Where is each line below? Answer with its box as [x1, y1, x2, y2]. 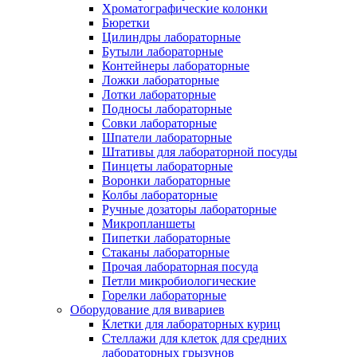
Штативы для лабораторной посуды [102, 144, 297, 159]
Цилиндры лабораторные [102, 29, 241, 44]
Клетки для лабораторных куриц [102, 316, 280, 331]
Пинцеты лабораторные [102, 159, 233, 173]
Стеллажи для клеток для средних [102, 331, 287, 345]
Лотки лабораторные [102, 87, 216, 101]
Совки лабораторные [102, 116, 217, 130]
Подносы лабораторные [102, 101, 232, 116]
